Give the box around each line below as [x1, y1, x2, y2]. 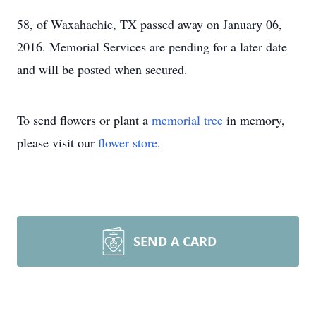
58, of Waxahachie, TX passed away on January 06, [17, 16, 282, 32]
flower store [98, 134, 157, 151]
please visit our [17, 134, 98, 151]
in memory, [223, 111, 285, 128]
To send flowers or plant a [17, 111, 152, 128]
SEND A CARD [133, 233, 217, 250]
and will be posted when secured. [17, 61, 188, 78]
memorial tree [152, 111, 223, 128]
